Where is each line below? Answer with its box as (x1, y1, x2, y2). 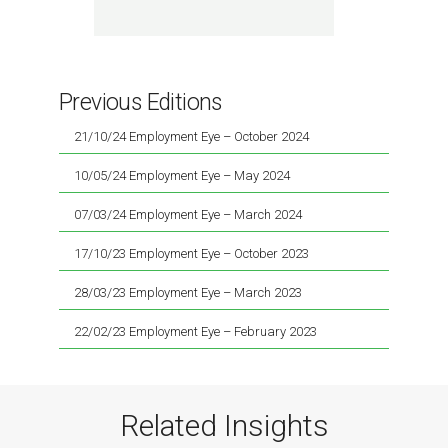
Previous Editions (59, 88, 222, 116)
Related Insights (119, 408, 329, 444)
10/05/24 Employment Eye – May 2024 (74, 168, 290, 184)
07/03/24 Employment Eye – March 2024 (74, 207, 302, 223)
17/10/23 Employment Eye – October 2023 (74, 246, 309, 262)
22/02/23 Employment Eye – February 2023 (74, 324, 317, 340)
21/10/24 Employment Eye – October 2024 (74, 129, 309, 145)
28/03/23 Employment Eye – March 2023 (74, 285, 302, 301)
